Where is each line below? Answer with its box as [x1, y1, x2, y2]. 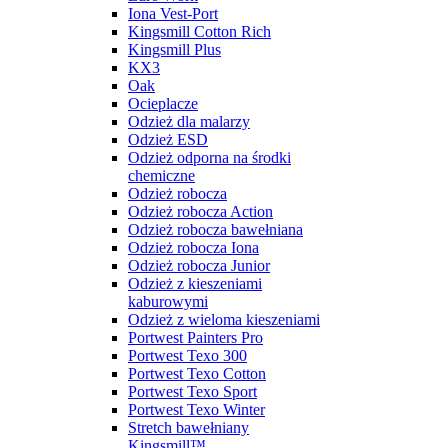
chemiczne [128, 166, 195, 184]
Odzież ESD [128, 130, 208, 148]
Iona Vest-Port [128, 4, 218, 22]
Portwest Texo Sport [128, 382, 257, 400]
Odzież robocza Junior [128, 256, 270, 274]
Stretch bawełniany [128, 418, 249, 436]
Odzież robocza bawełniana [128, 220, 303, 238]
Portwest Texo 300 [128, 346, 247, 364]
